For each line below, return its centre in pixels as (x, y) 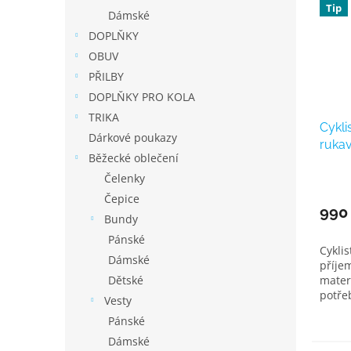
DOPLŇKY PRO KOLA (142, 97)
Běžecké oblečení (134, 158)
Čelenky (125, 178)
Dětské (126, 280)
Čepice (122, 199)
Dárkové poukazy (133, 138)
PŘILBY (106, 76)
